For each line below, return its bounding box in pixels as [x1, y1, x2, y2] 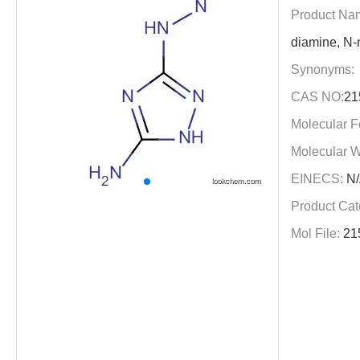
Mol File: [290, 227, 340, 240]
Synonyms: [290, 63, 354, 76]
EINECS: [290, 172, 343, 186]
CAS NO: [290, 90, 344, 104]
